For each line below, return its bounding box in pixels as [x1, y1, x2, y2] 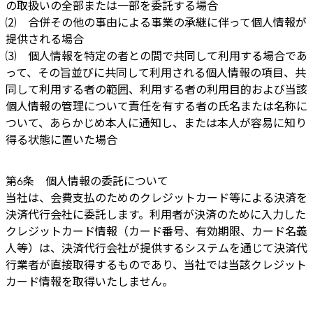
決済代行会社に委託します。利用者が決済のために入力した [6, 207, 306, 222]
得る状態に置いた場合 [6, 133, 117, 148]
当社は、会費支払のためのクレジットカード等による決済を [6, 190, 307, 205]
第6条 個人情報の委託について [6, 173, 168, 189]
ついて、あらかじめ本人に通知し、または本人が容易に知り [6, 116, 307, 131]
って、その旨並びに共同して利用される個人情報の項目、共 [6, 66, 306, 81]
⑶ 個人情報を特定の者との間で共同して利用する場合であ [6, 49, 307, 64]
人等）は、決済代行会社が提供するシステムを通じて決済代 [6, 240, 307, 256]
